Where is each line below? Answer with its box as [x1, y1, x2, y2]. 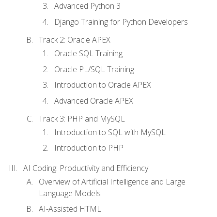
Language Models [39, 187, 101, 199]
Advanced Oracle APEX [54, 95, 133, 106]
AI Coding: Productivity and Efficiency [23, 162, 148, 173]
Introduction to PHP [54, 142, 124, 154]
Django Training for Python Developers [54, 16, 188, 27]
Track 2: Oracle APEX [39, 34, 110, 45]
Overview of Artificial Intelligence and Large [39, 176, 186, 187]
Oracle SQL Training [54, 48, 123, 59]
